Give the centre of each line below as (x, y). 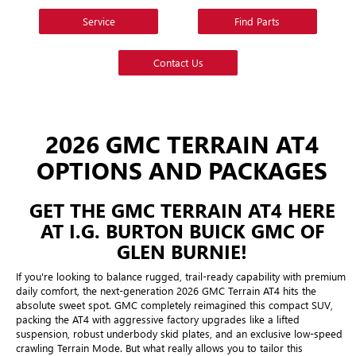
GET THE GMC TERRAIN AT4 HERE (182, 209)
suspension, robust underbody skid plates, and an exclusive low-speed (179, 333)
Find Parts (257, 21)
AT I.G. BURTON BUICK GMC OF (182, 230)
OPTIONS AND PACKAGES (182, 170)
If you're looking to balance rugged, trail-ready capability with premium (181, 276)
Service (99, 21)
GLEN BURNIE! (182, 251)
